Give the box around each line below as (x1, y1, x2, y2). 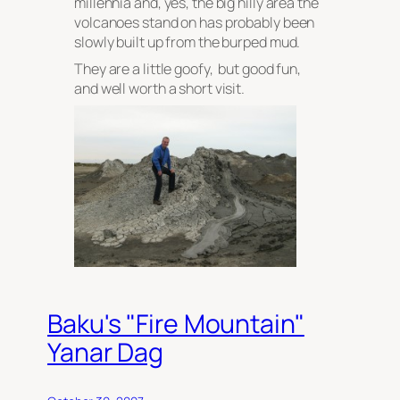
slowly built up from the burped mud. (74, 32, 301, 53)
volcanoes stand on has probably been (74, 12, 315, 33)
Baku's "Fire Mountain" (47, 305, 304, 341)
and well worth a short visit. (74, 79, 246, 99)
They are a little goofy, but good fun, (74, 59, 302, 79)
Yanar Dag (47, 334, 164, 370)
